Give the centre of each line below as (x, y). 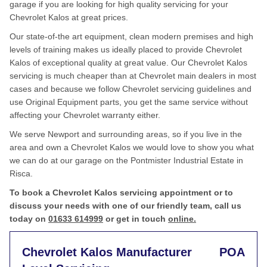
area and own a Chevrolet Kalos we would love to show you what (132, 147)
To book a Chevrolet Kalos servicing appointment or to (121, 193)
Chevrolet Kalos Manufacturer (107, 252)
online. (182, 219)
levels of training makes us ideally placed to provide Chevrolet (126, 49)
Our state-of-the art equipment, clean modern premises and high (131, 36)
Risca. (21, 173)
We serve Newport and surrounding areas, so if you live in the (126, 134)
